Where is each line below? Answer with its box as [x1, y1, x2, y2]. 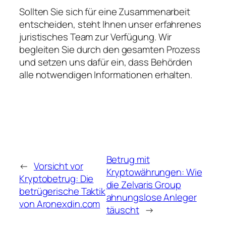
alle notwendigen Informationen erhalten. [19, 68, 192, 82]
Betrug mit [106, 153, 150, 166]
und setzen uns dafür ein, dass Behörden [19, 55, 193, 69]
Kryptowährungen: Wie [106, 165, 202, 179]
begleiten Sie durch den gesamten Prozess [19, 43, 200, 56]
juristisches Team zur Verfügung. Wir [19, 30, 172, 44]
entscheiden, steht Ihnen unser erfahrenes [19, 18, 201, 31]
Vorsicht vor [33, 159, 83, 173]
